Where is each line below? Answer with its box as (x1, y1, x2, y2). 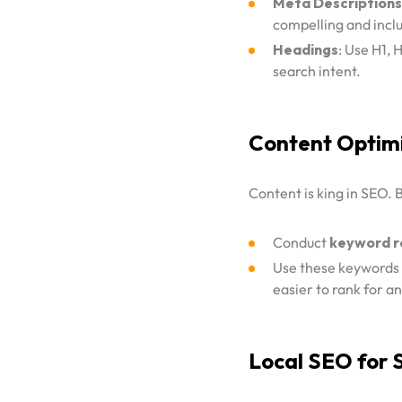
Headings (273, 39, 338, 58)
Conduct (273, 232, 329, 251)
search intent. (273, 61, 361, 80)
